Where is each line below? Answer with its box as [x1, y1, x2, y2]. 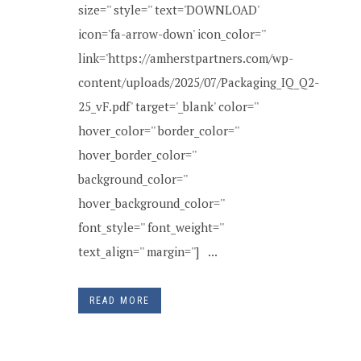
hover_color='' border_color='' [78, 122, 239, 139]
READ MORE [89, 295, 150, 306]
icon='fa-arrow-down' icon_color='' [78, 26, 265, 42]
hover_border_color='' [78, 147, 196, 163]
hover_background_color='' [78, 195, 224, 211]
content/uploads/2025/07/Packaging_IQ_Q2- [78, 74, 319, 90]
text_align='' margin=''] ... [78, 243, 218, 259]
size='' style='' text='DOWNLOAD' [78, 2, 259, 18]
